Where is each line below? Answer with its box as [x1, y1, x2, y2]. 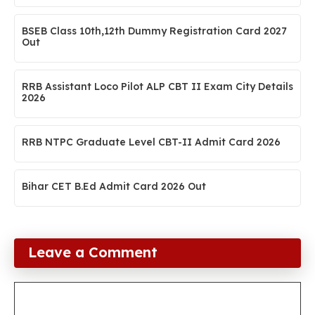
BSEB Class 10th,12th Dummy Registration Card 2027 [22, 25, 287, 38]
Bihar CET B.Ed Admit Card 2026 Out [22, 180, 206, 193]
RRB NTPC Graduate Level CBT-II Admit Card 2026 [22, 136, 281, 149]
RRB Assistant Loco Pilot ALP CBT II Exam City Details [22, 80, 293, 94]
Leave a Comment [28, 243, 157, 262]
